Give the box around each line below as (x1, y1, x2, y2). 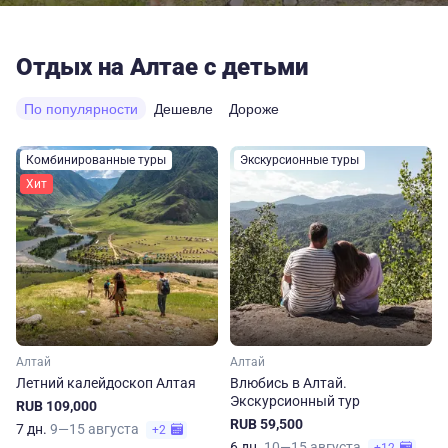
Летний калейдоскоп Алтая (16, 375, 196, 391)
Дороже (229, 100, 279, 117)
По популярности (24, 100, 138, 117)
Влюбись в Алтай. (230, 375, 347, 391)
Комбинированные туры (26, 153, 166, 167)
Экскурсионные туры (240, 153, 359, 167)
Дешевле (154, 100, 213, 117)
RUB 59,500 (230, 416, 303, 432)
